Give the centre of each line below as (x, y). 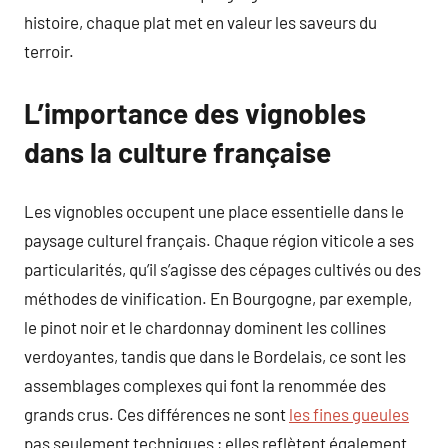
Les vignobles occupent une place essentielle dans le (214, 211)
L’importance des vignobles (195, 112)
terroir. (49, 50)
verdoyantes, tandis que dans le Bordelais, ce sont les (215, 356)
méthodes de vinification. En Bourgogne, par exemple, (218, 298)
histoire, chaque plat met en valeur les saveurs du (200, 21)
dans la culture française (177, 151)
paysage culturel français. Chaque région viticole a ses (219, 240)
